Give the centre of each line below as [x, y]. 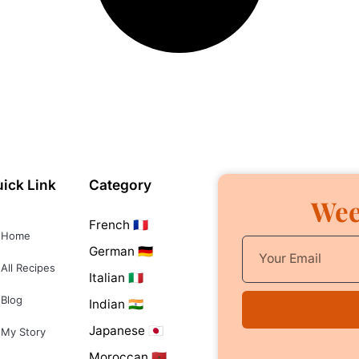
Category [121, 184]
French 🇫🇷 [119, 224]
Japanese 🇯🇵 [127, 330]
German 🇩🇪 [121, 251]
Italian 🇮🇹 [117, 277]
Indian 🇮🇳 [117, 304]
